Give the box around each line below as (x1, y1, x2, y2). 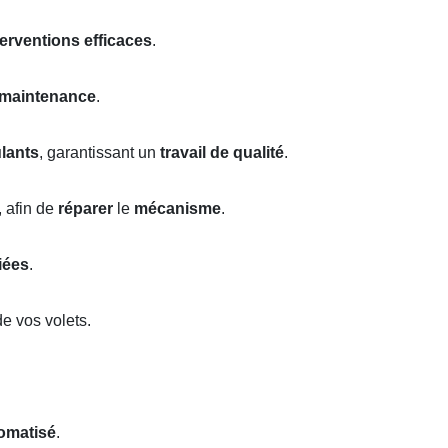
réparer (58, 200, 113, 218)
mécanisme (134, 200, 221, 218)
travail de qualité (160, 144, 284, 162)
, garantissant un (39, 144, 160, 162)
